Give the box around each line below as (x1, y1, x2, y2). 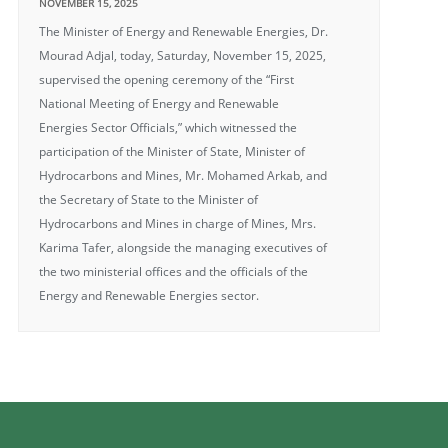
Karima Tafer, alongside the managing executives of (38, 239, 327, 256)
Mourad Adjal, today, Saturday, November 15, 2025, (38, 47, 326, 64)
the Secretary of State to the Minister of (38, 191, 258, 208)
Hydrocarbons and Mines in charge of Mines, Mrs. (38, 215, 316, 232)
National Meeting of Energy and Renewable (38, 95, 279, 112)
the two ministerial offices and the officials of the (38, 263, 308, 280)
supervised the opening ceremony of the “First (38, 71, 294, 88)
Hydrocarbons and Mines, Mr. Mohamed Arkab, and (38, 167, 327, 184)
